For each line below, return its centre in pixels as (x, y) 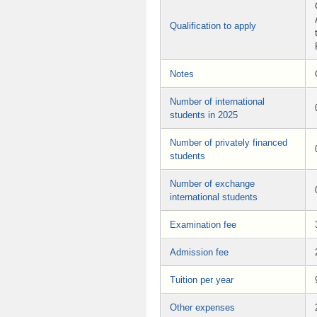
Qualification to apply (213, 25)
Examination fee (203, 224)
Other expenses (202, 307)
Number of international (217, 101)
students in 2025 (204, 115)
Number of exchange (212, 183)
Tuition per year (202, 279)
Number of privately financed (229, 142)
